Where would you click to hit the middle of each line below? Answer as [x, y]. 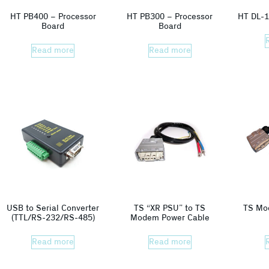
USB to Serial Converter [53, 208]
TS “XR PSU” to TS [170, 208]
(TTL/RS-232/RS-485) [53, 218]
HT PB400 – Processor [53, 17]
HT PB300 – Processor [170, 17]
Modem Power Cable [170, 218]
